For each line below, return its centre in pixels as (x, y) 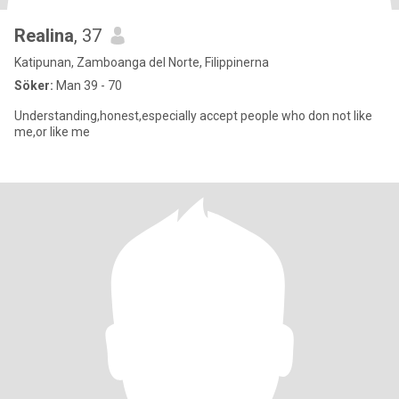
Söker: (34, 85)
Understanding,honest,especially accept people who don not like (193, 116)
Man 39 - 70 (88, 85)
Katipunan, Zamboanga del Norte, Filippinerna (142, 62)
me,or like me (52, 132)
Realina (44, 36)
